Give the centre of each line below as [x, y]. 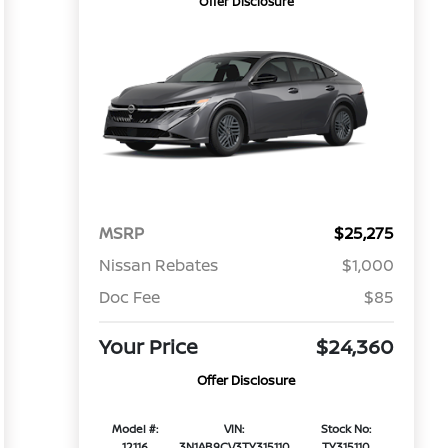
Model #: [134, 429]
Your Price [148, 347]
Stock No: [346, 429]
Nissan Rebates [158, 265]
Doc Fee [129, 297]
